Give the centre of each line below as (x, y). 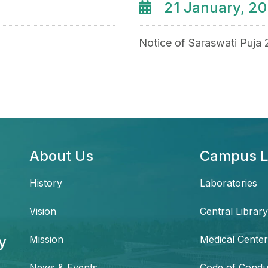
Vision (43, 211)
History (46, 183)
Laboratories (229, 183)
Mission (46, 240)
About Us (61, 156)
